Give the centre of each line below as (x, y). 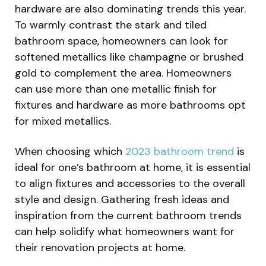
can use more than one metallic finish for (116, 89)
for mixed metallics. (63, 121)
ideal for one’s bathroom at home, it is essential (133, 167)
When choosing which (70, 151)
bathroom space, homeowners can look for (121, 41)
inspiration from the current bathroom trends (128, 215)
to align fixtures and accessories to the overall (130, 183)
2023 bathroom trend (180, 151)
